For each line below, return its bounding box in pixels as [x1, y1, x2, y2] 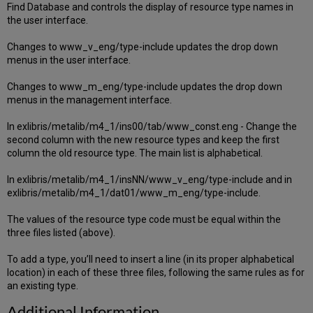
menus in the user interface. [7, 54, 131, 66]
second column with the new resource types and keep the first [7, 134, 280, 146]
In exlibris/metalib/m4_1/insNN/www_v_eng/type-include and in [7, 174, 293, 186]
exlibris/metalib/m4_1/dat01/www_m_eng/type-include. [7, 187, 261, 199]
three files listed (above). [7, 227, 116, 239]
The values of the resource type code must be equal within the [7, 214, 282, 226]
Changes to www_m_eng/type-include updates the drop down [7, 81, 283, 93]
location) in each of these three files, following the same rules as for [7, 267, 305, 279]
